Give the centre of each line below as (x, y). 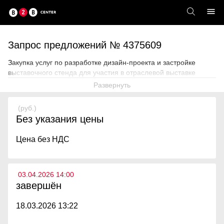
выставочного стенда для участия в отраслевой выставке (102, 72)
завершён (39, 185)
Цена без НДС (44, 139)
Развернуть (112, 85)
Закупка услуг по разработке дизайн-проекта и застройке (102, 62)
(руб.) (26, 108)
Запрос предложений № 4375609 (86, 45)
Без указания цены (60, 119)
